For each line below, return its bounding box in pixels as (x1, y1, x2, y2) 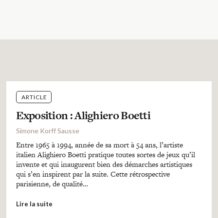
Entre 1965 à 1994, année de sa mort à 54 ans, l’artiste (16, 140, 183, 150)
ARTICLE (21, 93, 48, 101)
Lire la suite (16, 200, 53, 208)
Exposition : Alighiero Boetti (16, 108, 151, 123)
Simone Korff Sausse (16, 127, 80, 135)
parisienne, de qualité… (16, 179, 89, 189)
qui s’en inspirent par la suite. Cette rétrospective (16, 169, 170, 179)
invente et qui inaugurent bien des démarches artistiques (16, 159, 193, 169)
